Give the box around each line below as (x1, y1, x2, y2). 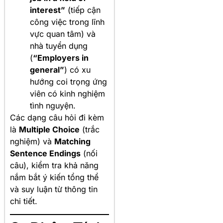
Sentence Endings (10, 148, 81, 158)
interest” (30, 4, 65, 15)
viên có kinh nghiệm (30, 88, 105, 99)
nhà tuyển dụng (30, 40, 88, 51)
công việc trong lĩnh (30, 16, 105, 27)
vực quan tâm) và (30, 28, 96, 39)
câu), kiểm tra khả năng (10, 160, 99, 170)
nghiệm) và (10, 136, 54, 146)
